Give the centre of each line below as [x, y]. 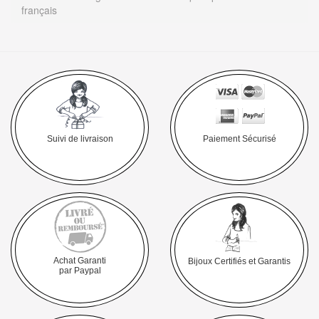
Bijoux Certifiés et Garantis [239, 262]
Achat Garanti [80, 261]
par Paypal [80, 271]
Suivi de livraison [80, 139]
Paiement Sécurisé [239, 139]
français [39, 10]
